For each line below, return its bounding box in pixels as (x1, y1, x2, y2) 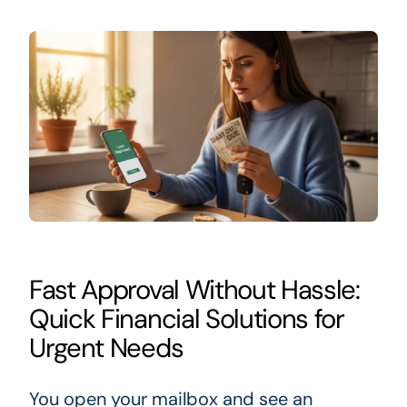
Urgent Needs (28, 330, 184, 365)
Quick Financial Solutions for (28, 301, 344, 336)
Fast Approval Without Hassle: (28, 272, 360, 307)
